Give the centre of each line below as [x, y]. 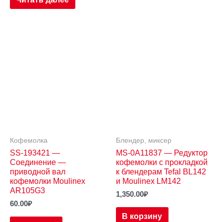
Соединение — [38, 162]
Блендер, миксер [144, 140]
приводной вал [38, 172]
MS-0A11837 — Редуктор [162, 153]
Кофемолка [29, 140]
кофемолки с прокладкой [162, 162]
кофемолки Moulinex [48, 181]
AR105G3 [28, 191]
